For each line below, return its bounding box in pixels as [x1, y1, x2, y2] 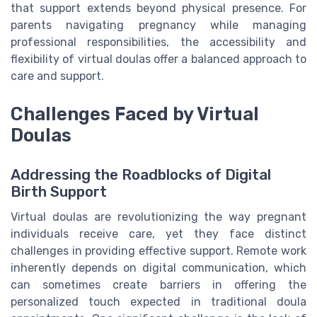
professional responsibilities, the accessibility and [11, 35, 306, 49]
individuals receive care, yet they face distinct [11, 227, 306, 241]
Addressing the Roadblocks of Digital [11, 166, 271, 183]
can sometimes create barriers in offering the [11, 278, 306, 292]
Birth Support [11, 183, 107, 200]
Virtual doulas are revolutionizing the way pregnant [11, 210, 306, 224]
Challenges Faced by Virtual [11, 103, 259, 125]
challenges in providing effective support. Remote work [11, 244, 306, 258]
